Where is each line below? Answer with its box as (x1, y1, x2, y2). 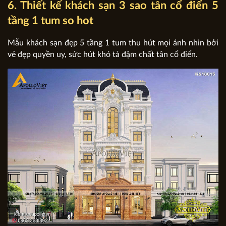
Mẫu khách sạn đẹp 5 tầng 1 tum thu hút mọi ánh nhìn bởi (8, 38, 218, 47)
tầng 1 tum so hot (8, 15, 93, 26)
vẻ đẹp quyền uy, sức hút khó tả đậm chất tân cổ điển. (8, 50, 198, 59)
